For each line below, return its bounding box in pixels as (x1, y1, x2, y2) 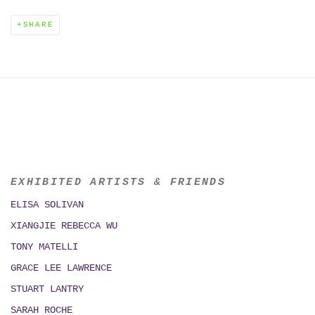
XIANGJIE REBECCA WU (11, 221, 117, 231)
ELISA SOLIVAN (11, 200, 84, 210)
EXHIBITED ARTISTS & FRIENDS (11, 176, 226, 188)
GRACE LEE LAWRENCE (11, 263, 112, 274)
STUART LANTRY (11, 284, 84, 295)
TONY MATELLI (11, 242, 78, 252)
